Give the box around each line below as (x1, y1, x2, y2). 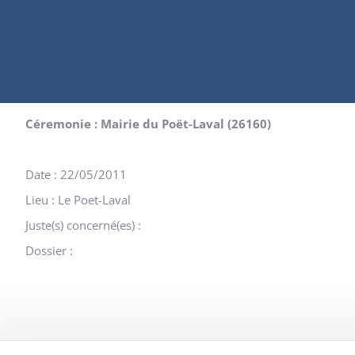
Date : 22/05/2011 (25, 166, 127, 182)
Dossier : (25, 242, 73, 258)
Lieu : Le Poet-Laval (25, 192, 131, 208)
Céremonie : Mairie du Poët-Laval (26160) (25, 116, 271, 132)
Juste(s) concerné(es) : (25, 217, 141, 233)
